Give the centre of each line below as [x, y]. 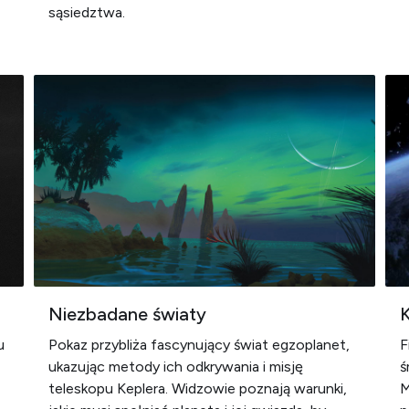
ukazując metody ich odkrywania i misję [176, 367]
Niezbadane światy [128, 314]
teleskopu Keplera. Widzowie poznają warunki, [198, 388]
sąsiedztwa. [89, 12]
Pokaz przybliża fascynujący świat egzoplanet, [199, 345]
